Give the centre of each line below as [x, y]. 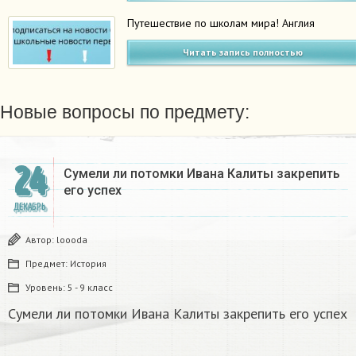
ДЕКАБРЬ [29, 207]
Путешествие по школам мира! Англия [221, 23]
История [88, 264]
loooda [72, 240]
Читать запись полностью [243, 52]
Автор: [41, 240]
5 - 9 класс [90, 288]
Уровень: [46, 288]
